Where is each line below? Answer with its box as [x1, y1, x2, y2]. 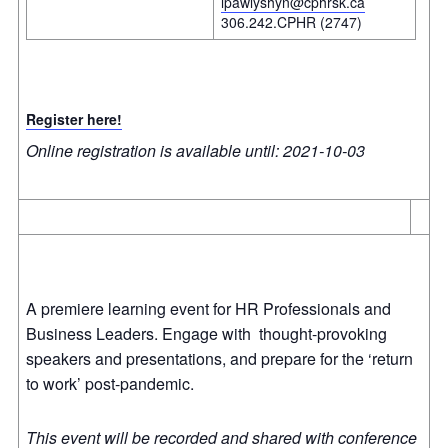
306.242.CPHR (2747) [221, 11, 362, 32]
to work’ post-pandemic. [26, 371, 202, 395]
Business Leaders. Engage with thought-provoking [26, 321, 387, 345]
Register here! [26, 108, 122, 129]
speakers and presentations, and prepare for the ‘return [26, 346, 413, 370]
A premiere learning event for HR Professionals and [26, 296, 391, 320]
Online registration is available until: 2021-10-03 [26, 139, 365, 163]
